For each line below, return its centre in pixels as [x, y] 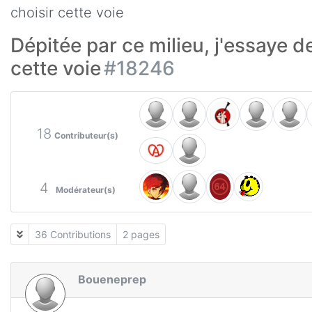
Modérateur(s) [86, 190]
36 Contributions [73, 234]
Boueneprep [112, 279]
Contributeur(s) [87, 135]
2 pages [141, 234]
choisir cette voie [67, 13]
